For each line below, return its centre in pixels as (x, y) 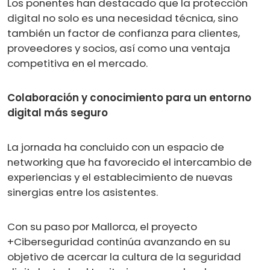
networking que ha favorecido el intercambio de (130, 162)
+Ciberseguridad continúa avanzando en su (119, 241)
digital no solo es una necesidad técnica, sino (123, 18)
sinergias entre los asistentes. (83, 192)
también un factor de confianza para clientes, (124, 33)
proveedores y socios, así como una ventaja (119, 48)
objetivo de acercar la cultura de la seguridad (124, 256)
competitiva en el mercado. (77, 63)
